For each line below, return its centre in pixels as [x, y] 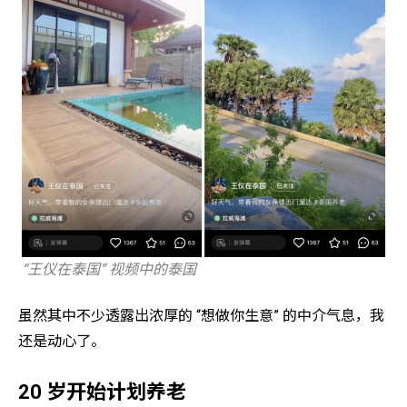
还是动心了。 [62, 341]
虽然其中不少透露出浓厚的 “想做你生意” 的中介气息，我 [201, 315]
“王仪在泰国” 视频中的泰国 [107, 270]
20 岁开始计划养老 [102, 392]
